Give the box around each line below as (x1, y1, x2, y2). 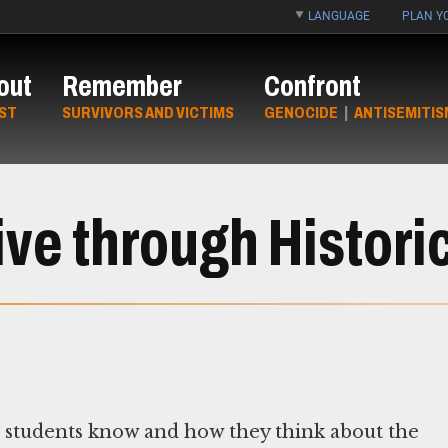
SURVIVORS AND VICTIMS (62, 103, 234, 122)
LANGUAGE (308, 9, 370, 23)
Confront (264, 71, 361, 102)
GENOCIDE (264, 103, 338, 122)
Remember (62, 71, 182, 102)
